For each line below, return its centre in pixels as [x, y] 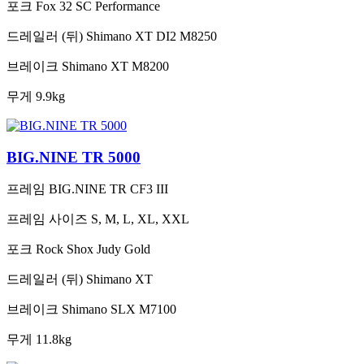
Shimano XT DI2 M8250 [152, 36]
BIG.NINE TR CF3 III [108, 189]
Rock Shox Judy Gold [93, 249]
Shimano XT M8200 [115, 66]
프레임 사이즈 [47, 219]
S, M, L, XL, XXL [140, 219]
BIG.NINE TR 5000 [74, 157]
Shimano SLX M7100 [119, 310]
